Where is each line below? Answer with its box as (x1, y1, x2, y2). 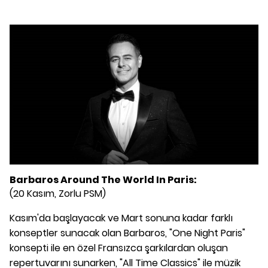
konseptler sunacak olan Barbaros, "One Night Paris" (10, 226, 245, 240)
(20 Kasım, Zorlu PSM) (10, 186, 106, 200)
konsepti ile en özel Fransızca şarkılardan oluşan (10, 240, 228, 255)
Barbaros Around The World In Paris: (10, 172, 197, 187)
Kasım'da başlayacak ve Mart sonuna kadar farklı (10, 211, 233, 225)
